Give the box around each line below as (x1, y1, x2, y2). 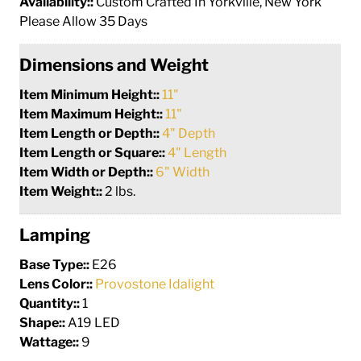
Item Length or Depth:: (19, 125, 163, 141)
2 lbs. (105, 183, 136, 199)
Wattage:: (19, 334, 82, 350)
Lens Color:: (19, 276, 96, 292)
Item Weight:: (19, 183, 106, 199)
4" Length (168, 144, 227, 160)
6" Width (156, 164, 210, 180)
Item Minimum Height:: (19, 86, 163, 102)
